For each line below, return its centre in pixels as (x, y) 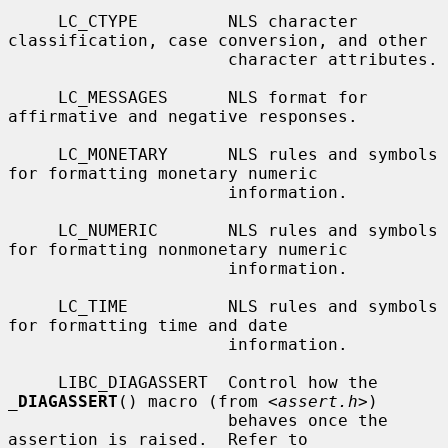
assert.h (318, 401)
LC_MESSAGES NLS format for (33, 97)
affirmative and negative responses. (183, 116)
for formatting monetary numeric (163, 173)
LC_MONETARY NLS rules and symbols (33, 154)
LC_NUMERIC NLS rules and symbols (33, 230)
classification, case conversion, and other (218, 40)
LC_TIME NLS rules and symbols (33, 306)
